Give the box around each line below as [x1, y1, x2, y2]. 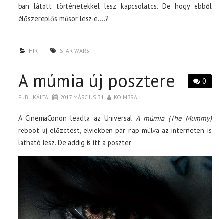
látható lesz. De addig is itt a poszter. [18, 137, 132, 147]
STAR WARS [60, 46, 90, 54]
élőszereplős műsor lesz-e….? [18, 13, 109, 23]
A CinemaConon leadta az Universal [18, 113, 132, 123]
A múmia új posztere [18, 68, 175, 92]
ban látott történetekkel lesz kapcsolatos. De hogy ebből [18, 1, 212, 11]
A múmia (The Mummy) [132, 113, 212, 123]
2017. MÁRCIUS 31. [60, 93, 105, 101]
